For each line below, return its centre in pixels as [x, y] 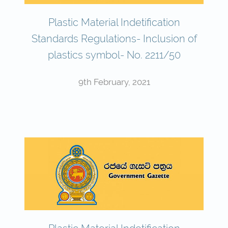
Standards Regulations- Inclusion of [114, 38]
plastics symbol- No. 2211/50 [114, 54]
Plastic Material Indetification [114, 22]
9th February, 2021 [114, 82]
